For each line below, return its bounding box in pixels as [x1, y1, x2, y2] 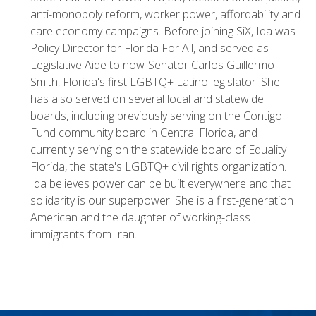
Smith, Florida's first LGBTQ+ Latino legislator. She [30, 73, 280, 90]
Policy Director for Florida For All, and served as [30, 39, 269, 56]
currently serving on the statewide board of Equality [30, 141, 286, 157]
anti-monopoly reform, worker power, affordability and [30, 6, 300, 22]
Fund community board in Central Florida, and [30, 124, 257, 140]
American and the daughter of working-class [30, 209, 250, 225]
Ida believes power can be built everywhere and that [30, 175, 291, 191]
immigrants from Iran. [30, 226, 137, 242]
